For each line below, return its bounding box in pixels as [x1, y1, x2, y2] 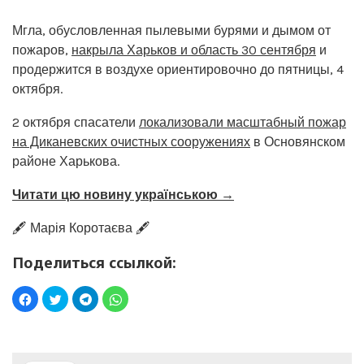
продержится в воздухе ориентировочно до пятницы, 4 [12, 61, 344, 77]
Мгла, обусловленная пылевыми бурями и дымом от [12, 22, 331, 38]
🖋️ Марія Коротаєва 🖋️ [12, 219, 150, 236]
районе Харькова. [12, 153, 119, 169]
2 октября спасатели [12, 114, 139, 130]
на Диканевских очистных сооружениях [12, 133, 250, 149]
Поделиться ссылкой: [12, 252, 176, 272]
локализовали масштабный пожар [139, 114, 346, 130]
